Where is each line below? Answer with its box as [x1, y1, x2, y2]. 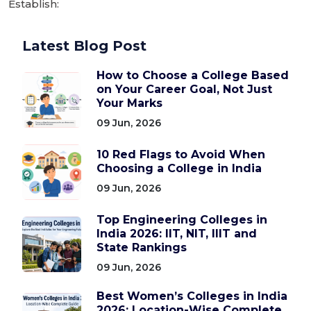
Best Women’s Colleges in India [96, 289, 287, 303]
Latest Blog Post [22, 37, 146, 54]
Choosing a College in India [96, 162, 262, 176]
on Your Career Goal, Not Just [96, 83, 272, 96]
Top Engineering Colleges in [96, 213, 267, 227]
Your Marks [96, 96, 162, 110]
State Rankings [96, 241, 187, 255]
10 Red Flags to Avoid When [96, 148, 265, 162]
